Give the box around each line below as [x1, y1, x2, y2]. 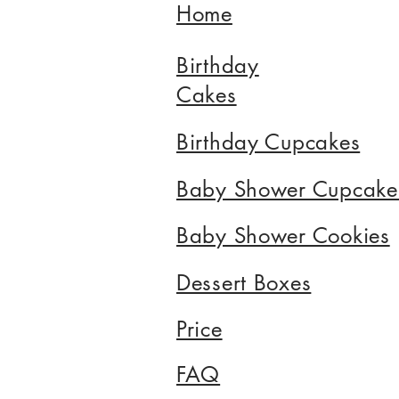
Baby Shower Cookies [176, 221, 390, 249]
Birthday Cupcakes [176, 127, 361, 156]
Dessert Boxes [176, 268, 312, 297]
